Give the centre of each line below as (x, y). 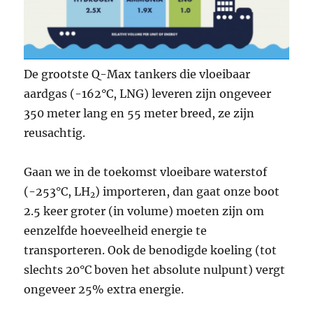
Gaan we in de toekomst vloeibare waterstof (146, 172)
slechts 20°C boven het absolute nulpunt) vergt (155, 269)
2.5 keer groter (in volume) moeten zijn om (144, 211)
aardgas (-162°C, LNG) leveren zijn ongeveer (148, 93)
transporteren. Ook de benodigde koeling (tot (151, 250)
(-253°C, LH (57, 191)
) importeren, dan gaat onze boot (188, 191)
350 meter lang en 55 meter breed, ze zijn (139, 113)
